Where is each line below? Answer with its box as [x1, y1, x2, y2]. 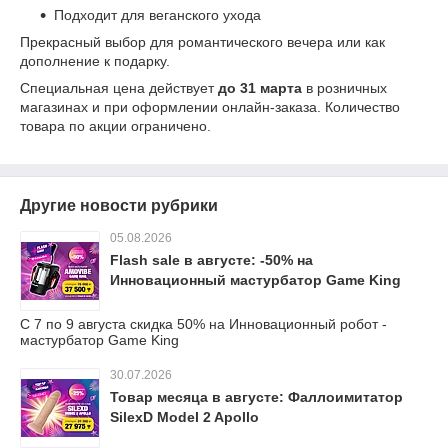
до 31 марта [218, 80, 302, 97]
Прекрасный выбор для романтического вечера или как [20, 34, 385, 51]
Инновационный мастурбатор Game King [110, 272, 401, 289]
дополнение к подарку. [20, 53, 170, 70]
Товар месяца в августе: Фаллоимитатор [110, 389, 403, 406]
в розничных [302, 80, 387, 97]
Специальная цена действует [20, 80, 218, 97]
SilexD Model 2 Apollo [110, 409, 259, 426]
